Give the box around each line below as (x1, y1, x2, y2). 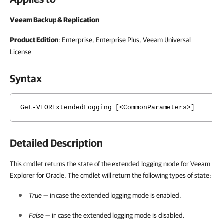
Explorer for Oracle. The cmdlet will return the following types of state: (10, 171, 211, 179)
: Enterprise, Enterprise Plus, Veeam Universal (58, 36, 191, 44)
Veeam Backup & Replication (10, 16, 99, 24)
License (10, 48, 31, 55)
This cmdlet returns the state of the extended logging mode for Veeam (10, 160, 210, 167)
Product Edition (10, 36, 58, 44)
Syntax (10, 72, 42, 84)
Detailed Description (10, 137, 103, 149)
